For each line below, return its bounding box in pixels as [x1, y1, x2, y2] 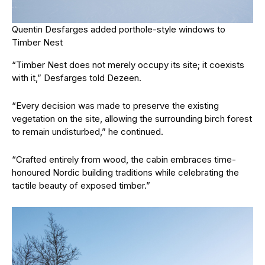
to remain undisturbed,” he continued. [12, 126, 163, 137]
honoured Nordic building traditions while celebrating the [12, 167, 239, 178]
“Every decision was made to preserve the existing [12, 100, 219, 111]
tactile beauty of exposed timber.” [12, 180, 150, 191]
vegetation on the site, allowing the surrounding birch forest [12, 113, 252, 124]
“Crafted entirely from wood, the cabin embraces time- [12, 154, 236, 165]
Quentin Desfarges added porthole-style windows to [12, 24, 225, 35]
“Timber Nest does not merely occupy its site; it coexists [12, 59, 244, 70]
